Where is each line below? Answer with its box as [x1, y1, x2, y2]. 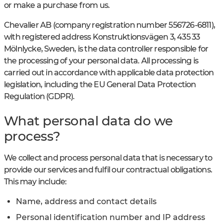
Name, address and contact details [16, 196, 157, 206]
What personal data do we [4, 112, 173, 129]
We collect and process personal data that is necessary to [4, 153, 213, 163]
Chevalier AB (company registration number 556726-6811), [4, 20, 216, 30]
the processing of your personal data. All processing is [4, 56, 199, 65]
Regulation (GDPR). [4, 92, 75, 101]
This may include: [4, 176, 67, 186]
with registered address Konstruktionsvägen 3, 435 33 [4, 32, 200, 42]
